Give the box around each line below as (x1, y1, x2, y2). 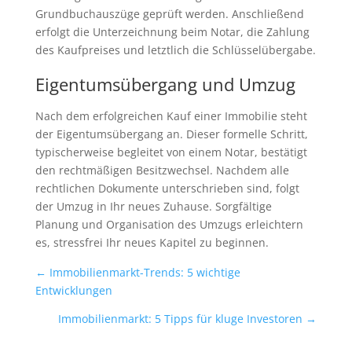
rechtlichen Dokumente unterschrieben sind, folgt (35, 181, 299, 196)
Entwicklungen (35, 282, 112, 298)
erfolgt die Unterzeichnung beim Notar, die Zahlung (35, 24, 310, 40)
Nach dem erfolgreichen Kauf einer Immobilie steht (35, 108, 307, 124)
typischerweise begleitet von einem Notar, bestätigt (35, 145, 307, 160)
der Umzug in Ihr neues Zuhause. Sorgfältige (35, 199, 272, 214)
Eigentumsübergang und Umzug (35, 72, 295, 97)
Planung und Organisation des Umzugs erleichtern (35, 217, 303, 233)
